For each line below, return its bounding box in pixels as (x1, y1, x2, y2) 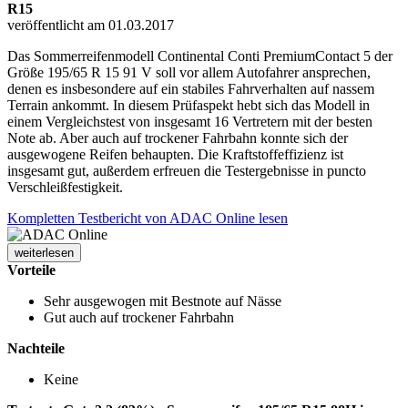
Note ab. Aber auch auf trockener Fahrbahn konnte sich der (7, 129, 348, 146)
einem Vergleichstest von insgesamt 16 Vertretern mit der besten (7, 113, 372, 129)
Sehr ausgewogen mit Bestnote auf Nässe (44, 292, 281, 309)
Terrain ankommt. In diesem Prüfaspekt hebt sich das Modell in (7, 97, 370, 113)
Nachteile (7, 340, 65, 356)
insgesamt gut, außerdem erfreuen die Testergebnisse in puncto (7, 162, 366, 178)
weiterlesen (15, 245, 74, 260)
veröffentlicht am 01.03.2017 (7, 16, 174, 33)
